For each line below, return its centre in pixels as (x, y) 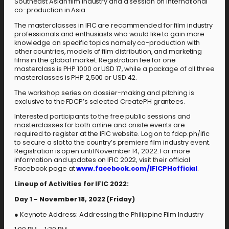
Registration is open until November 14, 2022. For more (102, 151)
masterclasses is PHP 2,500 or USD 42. (76, 77)
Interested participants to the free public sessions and (102, 117)
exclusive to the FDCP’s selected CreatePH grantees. (100, 101)
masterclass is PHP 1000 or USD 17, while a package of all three (114, 68)
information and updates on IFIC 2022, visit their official (102, 160)
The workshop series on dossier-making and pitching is (104, 93)
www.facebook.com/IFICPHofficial (137, 169)
